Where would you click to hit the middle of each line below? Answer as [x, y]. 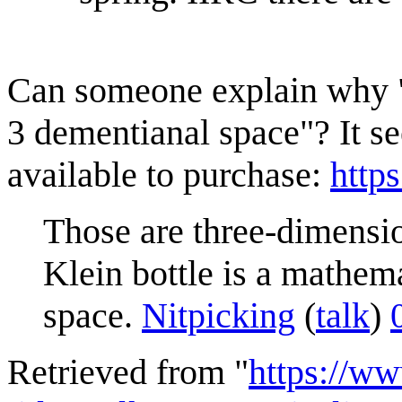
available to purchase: [169, 174]
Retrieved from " [128, 371]
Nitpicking [218, 315]
